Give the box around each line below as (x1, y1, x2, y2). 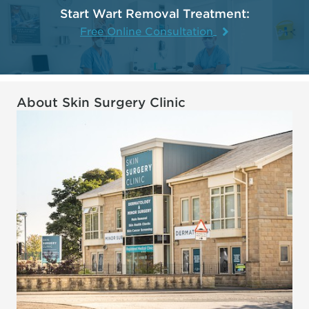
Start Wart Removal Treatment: (59, 6, 250, 21)
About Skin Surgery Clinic (17, 94, 186, 110)
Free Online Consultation (80, 25, 213, 38)
